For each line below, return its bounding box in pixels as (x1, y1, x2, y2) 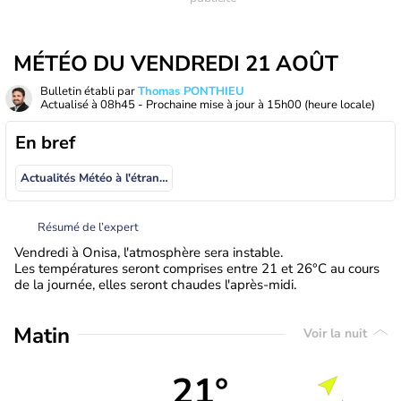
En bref (15, 131, 75, 155)
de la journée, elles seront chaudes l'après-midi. (14, 275, 296, 294)
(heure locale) (304, 97, 375, 113)
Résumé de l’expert (38, 218, 139, 235)
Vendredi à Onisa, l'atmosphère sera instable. (14, 243, 283, 261)
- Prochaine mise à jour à (135, 97, 267, 113)
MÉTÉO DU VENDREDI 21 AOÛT (13, 49, 338, 78)
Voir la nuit (303, 325, 371, 343)
